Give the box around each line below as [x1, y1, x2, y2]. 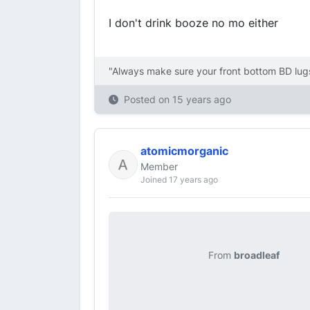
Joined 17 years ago [140, 174, 218, 185]
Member [140, 161, 178, 172]
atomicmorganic [140, 144, 228, 158]
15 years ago [172, 93, 231, 105]
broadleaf [233, 249, 280, 261]
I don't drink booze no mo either [109, 16, 278, 30]
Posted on [124, 93, 172, 105]
